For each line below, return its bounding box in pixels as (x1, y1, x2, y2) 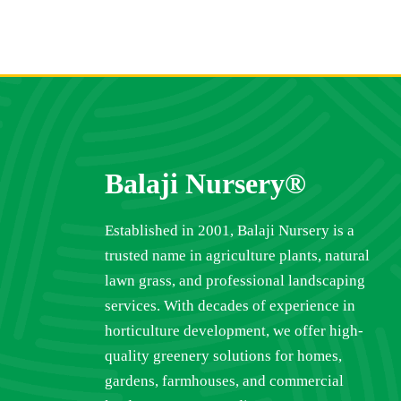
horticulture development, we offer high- (105, 322, 363, 339)
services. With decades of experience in (105, 297, 355, 314)
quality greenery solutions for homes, (105, 347, 342, 364)
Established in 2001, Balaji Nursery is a (105, 222, 354, 239)
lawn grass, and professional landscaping (105, 272, 365, 289)
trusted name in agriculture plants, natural (105, 247, 370, 264)
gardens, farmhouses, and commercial (105, 372, 344, 389)
